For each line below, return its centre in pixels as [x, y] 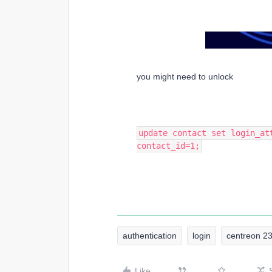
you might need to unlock [185, 76]
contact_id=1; [168, 146]
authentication [150, 236]
